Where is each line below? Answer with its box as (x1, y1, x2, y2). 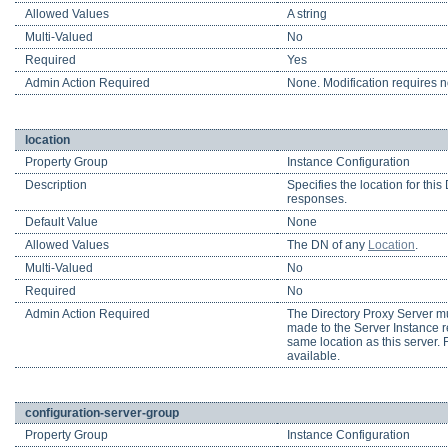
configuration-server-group (25, 406, 179, 421)
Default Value (25, 215, 98, 230)
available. (287, 349, 340, 364)
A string (287, 7, 327, 22)
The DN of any (287, 238, 368, 253)
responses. (287, 192, 347, 207)
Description (25, 178, 87, 193)
